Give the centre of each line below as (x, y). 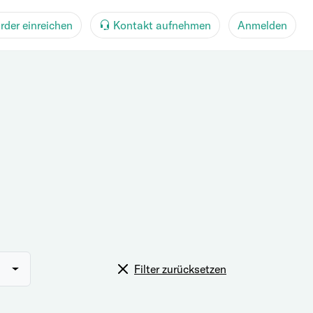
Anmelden (262, 25)
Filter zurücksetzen (180, 269)
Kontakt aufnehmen (162, 25)
